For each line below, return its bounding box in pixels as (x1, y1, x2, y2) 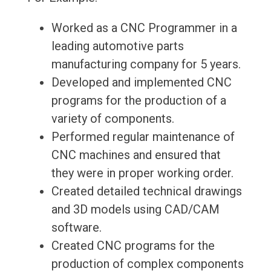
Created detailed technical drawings (51, 184, 242, 199)
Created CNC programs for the (51, 238, 215, 253)
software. (51, 220, 102, 235)
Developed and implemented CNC (51, 75, 232, 90)
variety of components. (51, 111, 174, 126)
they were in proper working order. (51, 166, 233, 181)
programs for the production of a (51, 93, 226, 108)
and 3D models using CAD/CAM (51, 202, 220, 217)
